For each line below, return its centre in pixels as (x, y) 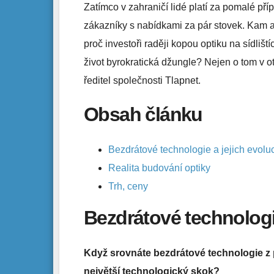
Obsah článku (143, 114)
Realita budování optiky (159, 168)
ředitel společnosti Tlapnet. (142, 80)
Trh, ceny (128, 186)
